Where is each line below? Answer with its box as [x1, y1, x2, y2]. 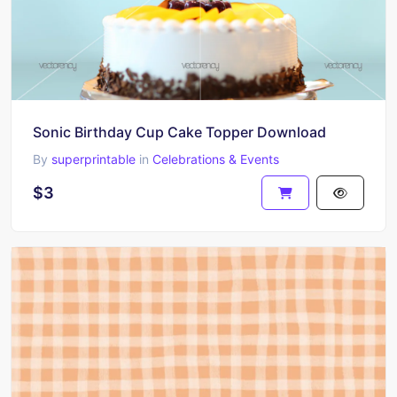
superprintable [51, 152, 136, 167]
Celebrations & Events [152, 152, 279, 167]
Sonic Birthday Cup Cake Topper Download [33, 123, 326, 141]
